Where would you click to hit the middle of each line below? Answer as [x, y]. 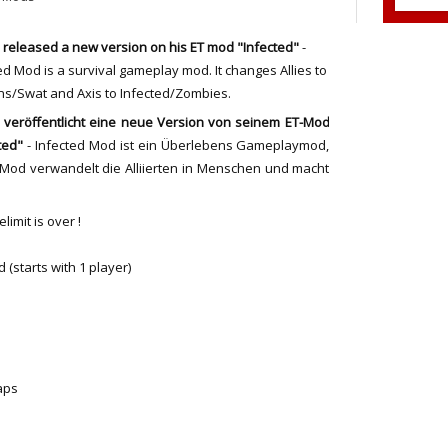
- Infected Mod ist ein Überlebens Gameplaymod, [176, 145]
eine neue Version [146, 122]
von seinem [244, 122]
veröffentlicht [45, 122]
